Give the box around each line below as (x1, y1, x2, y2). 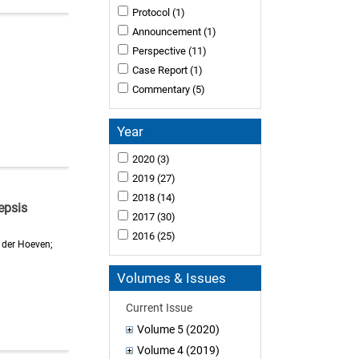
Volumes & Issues (117, 269, 227, 286)
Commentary (130, 83, 191, 95)
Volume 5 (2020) (137, 322, 220, 336)
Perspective (130, 44, 187, 57)
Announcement (130, 25, 202, 38)
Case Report (130, 63, 188, 76)
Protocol (130, 6, 171, 18)
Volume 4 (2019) (137, 343, 220, 357)
